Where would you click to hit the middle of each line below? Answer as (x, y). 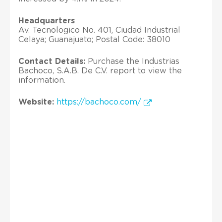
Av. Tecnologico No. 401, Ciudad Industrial (99, 30)
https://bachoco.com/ (100, 102)
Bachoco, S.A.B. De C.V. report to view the (100, 71)
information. (42, 80)
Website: (36, 102)
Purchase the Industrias (132, 61)
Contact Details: (52, 61)
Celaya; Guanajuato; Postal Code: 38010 (94, 39)
